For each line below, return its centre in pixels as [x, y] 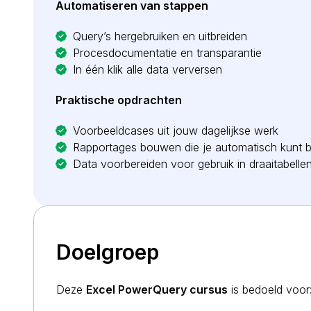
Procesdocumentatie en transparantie [167, 53]
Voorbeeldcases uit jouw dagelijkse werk [176, 131]
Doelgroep [108, 252]
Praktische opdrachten [119, 100]
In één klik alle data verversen [148, 69]
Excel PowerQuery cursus [157, 289]
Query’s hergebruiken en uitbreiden [160, 36]
